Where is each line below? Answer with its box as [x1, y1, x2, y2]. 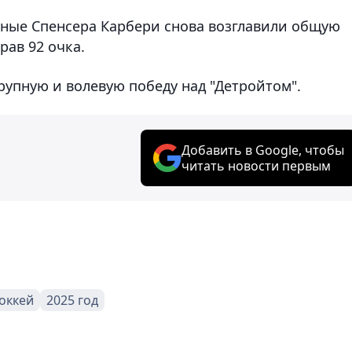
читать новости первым [181, 156, 331, 174]
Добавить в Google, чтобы [181, 141, 344, 159]
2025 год [46, 291, 98, 309]
